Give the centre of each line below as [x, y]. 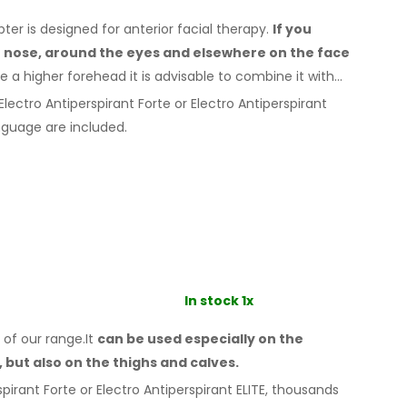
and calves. [199, 362]
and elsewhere [214, 52]
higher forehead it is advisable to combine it [164, 76]
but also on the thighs [81, 362]
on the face [309, 52]
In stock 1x [218, 300]
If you [292, 29]
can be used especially [178, 338]
